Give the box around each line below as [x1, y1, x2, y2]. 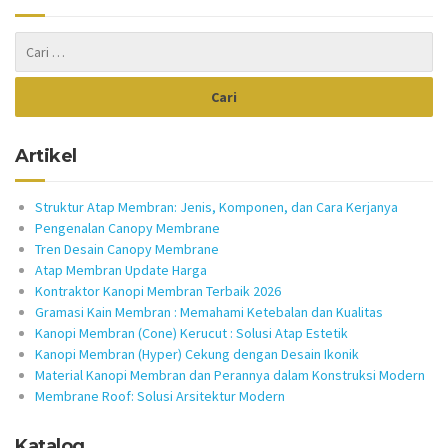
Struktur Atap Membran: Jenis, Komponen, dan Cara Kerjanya [35, 198, 398, 216]
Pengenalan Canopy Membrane [35, 219, 220, 237]
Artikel [15, 145, 77, 167]
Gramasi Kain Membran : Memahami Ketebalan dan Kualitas [35, 303, 383, 321]
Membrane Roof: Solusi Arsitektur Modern [35, 387, 285, 405]
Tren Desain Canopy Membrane [35, 240, 219, 258]
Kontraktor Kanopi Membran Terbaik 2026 [35, 282, 281, 300]
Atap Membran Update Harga [35, 261, 207, 279]
